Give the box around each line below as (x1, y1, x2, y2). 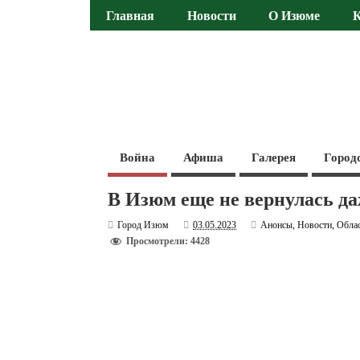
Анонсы (260, 219, 293, 231)
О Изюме (268, 9, 321, 24)
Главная (106, 9, 155, 24)
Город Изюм (117, 219, 170, 231)
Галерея (252, 150, 297, 164)
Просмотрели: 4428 (126, 235, 211, 247)
